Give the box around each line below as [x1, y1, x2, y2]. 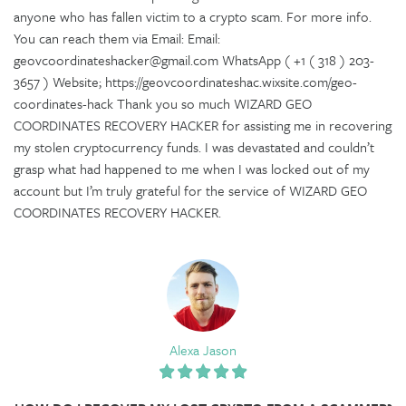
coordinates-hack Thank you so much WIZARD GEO [14, 92, 312, 113]
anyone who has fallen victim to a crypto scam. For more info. [14, 5, 372, 26]
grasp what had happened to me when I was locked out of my [14, 158, 370, 179]
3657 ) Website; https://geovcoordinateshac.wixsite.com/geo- [14, 71, 357, 92]
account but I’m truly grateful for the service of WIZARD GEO [14, 179, 367, 200]
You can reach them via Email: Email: [14, 27, 220, 48]
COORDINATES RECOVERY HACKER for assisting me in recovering [14, 114, 391, 135]
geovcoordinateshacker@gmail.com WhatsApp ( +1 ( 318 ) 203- [14, 49, 374, 70]
